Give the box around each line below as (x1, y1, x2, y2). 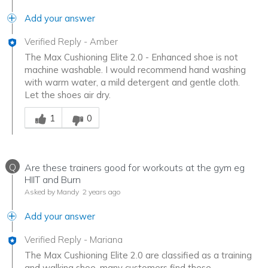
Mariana (90, 234, 123, 246)
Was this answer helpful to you (24, 101, 151, 113)
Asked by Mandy (25, 187, 79, 197)
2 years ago (81, 187, 121, 197)
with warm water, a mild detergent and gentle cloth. (25, 77, 240, 89)
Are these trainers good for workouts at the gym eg (25, 162, 245, 174)
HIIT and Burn (25, 173, 81, 186)
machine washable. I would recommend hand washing (25, 64, 246, 76)
